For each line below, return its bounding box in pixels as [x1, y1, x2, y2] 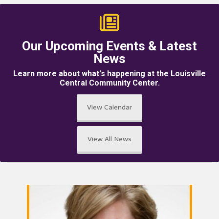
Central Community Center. [59, 78, 160, 88]
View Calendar [87, 102, 132, 113]
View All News [88, 133, 131, 145]
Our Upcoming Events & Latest [22, 38, 197, 53]
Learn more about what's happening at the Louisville [13, 69, 206, 79]
